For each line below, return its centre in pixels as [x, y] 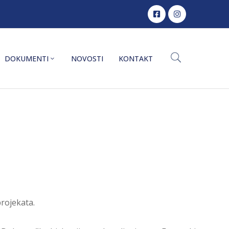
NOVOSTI [87, 59]
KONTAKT [136, 59]
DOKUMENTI [27, 59]
